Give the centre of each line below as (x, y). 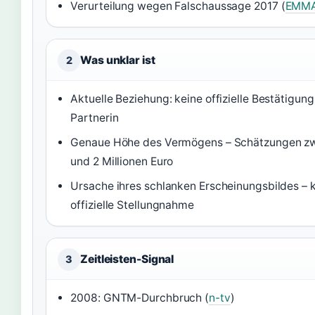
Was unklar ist (118, 60)
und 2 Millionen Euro (122, 161)
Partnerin (95, 118)
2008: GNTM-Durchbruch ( (140, 298)
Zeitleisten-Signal (127, 259)
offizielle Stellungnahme (132, 205)
